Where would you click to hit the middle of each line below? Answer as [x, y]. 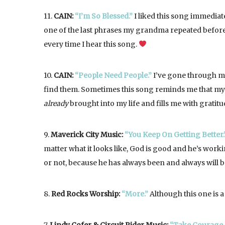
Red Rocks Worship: [86, 194]
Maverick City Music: [88, 135]
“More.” [135, 194]
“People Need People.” [113, 75]
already [56, 103]
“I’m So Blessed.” [104, 16]
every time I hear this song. [91, 44]
